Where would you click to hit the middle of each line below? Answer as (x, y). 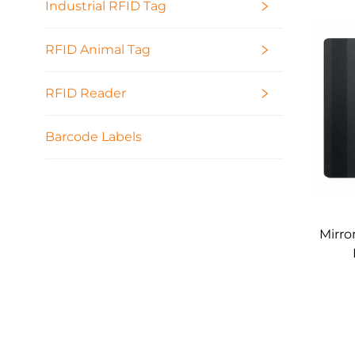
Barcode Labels (94, 136)
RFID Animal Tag (98, 49)
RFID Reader (86, 93)
